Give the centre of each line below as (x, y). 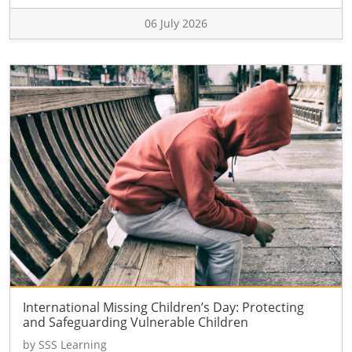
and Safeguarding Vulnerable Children (136, 322)
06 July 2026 (176, 23)
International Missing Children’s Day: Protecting (163, 307)
